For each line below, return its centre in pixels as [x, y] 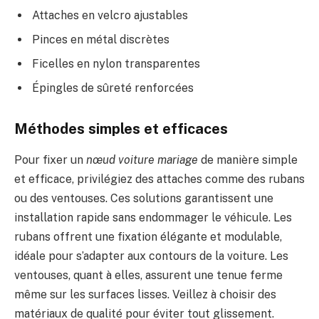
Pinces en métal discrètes [101, 40]
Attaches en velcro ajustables [110, 16]
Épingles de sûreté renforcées [113, 88]
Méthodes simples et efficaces [121, 129]
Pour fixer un [50, 160]
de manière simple [248, 160]
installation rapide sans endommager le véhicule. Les [153, 218]
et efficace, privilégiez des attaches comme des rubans [159, 179]
